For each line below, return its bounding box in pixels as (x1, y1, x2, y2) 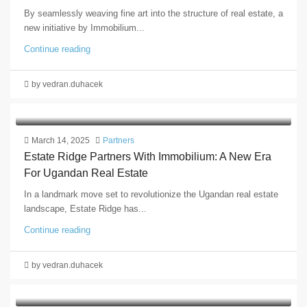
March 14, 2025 (32, 135, 90, 145)
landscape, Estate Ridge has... (24, 203, 147, 214)
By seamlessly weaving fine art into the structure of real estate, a (24, 8, 283, 19)
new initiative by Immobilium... (24, 22, 145, 33)
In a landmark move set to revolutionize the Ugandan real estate (24, 188, 278, 199)
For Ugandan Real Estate (24, 167, 148, 179)
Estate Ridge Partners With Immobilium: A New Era (24, 150, 271, 162)
